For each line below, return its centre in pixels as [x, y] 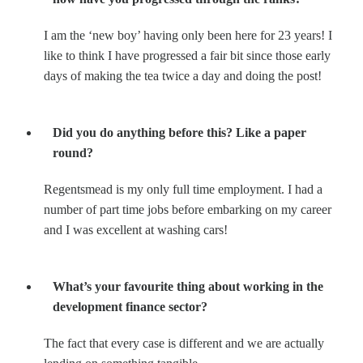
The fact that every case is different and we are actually [184, 343]
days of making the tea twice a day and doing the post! [183, 75]
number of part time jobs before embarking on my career [188, 209]
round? [73, 152]
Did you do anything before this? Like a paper [179, 132]
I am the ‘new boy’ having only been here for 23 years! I [188, 35]
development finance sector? [132, 306]
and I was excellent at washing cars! [136, 229]
